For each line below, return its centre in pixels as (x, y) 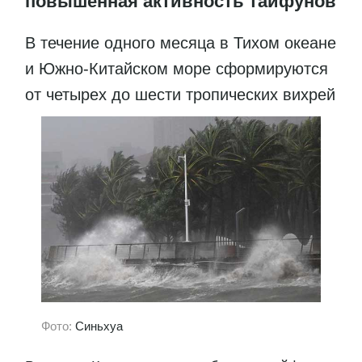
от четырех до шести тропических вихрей (180, 94)
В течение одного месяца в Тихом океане (181, 42)
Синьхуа (99, 326)
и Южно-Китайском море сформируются (177, 68)
